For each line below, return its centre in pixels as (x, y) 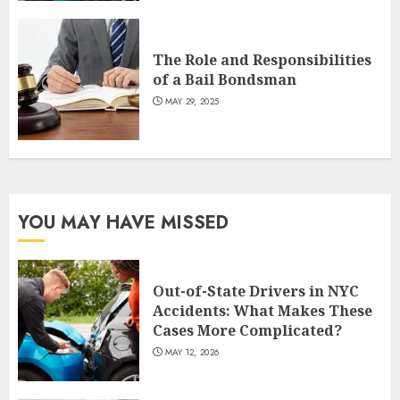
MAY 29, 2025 (192, 102)
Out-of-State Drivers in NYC (256, 292)
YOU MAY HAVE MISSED (123, 223)
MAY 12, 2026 (192, 353)
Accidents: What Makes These (262, 311)
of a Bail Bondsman (225, 80)
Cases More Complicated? (247, 331)
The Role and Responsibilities (262, 60)
